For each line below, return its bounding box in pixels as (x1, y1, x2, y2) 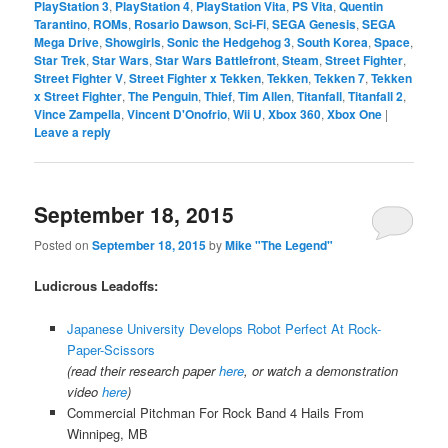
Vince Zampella (34, 104, 122, 123)
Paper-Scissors (66, 339, 155, 359)
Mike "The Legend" (225, 236, 334, 255)
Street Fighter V (34, 68, 124, 87)
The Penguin (128, 86, 199, 105)
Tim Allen (238, 86, 292, 105)
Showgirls (105, 32, 162, 51)
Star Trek (34, 50, 87, 69)
